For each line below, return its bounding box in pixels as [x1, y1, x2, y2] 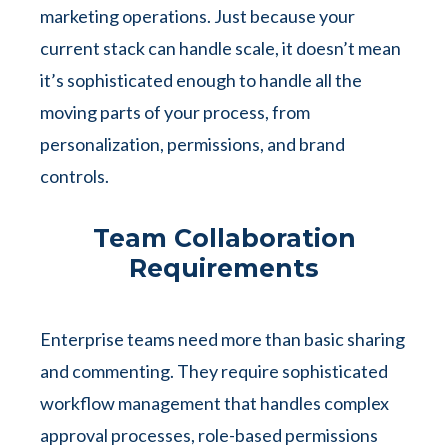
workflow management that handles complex [40, 392, 389, 414]
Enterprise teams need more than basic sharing [40, 328, 405, 350]
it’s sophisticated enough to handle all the [40, 69, 362, 91]
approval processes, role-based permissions [40, 424, 378, 446]
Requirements [129, 253, 319, 283]
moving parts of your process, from [40, 101, 310, 123]
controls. [40, 165, 109, 187]
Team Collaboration [92, 223, 356, 253]
